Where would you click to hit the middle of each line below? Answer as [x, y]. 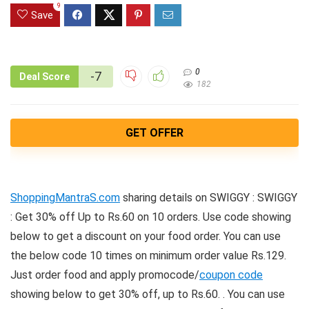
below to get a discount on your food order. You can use [146, 237]
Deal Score [44, 77]
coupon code [231, 275]
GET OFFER [154, 133]
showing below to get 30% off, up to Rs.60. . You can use [148, 295]
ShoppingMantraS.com [65, 198]
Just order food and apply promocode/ [105, 275]
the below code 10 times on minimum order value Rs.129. [148, 256]
